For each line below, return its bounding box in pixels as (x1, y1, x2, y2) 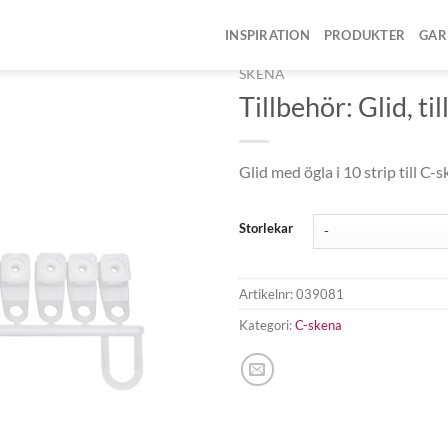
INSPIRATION (225, 27, 310, 43)
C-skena (295, 317, 342, 334)
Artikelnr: (239, 286, 296, 303)
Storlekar (239, 219, 293, 236)
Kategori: (239, 317, 295, 334)
